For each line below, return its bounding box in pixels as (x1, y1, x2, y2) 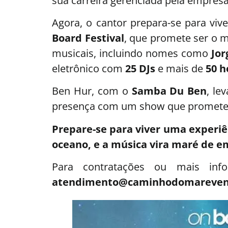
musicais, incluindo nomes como (52, 46, 211, 60)
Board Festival (52, 31, 124, 45)
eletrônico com (52, 61, 125, 75)
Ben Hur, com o (52, 84, 132, 98)
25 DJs (125, 61, 155, 75)
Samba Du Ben (131, 84, 207, 98)
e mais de (155, 61, 206, 75)
